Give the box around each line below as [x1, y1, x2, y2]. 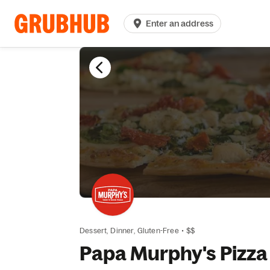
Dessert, [80, 226, 108, 235]
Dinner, [110, 226, 135, 235]
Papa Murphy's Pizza [80, 241, 268, 265]
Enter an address [146, 18, 214, 29]
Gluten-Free [137, 226, 179, 235]
